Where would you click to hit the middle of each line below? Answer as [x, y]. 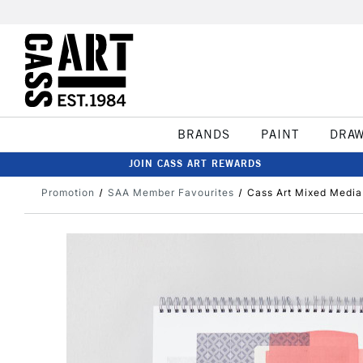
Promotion [68, 192]
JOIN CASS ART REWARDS [195, 163]
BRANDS [203, 134]
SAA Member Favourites [171, 192]
